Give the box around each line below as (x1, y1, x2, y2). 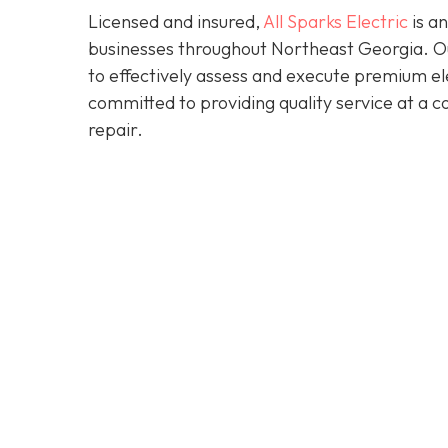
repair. (88, 118, 143, 142)
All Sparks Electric (263, 10, 408, 34)
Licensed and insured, (88, 10, 263, 34)
